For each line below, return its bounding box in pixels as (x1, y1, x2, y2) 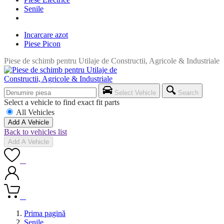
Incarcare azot (24, 30, 68, 39)
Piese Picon (24, 39, 60, 48)
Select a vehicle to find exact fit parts (4, 98, 119, 106)
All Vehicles (16, 108, 54, 116)
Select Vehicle (114, 89, 156, 96)
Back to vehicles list (4, 127, 67, 136)
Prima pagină (24, 209, 65, 217)
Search (178, 89, 198, 96)
